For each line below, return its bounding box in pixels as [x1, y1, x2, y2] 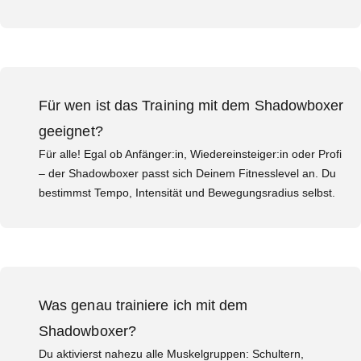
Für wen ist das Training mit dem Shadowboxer [39, 98, 344, 114]
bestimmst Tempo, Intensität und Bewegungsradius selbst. [39, 186, 335, 199]
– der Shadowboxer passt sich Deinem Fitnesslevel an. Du [39, 167, 336, 180]
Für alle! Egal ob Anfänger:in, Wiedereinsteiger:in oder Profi [39, 147, 342, 160]
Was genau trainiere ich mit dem [39, 297, 248, 313]
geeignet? [39, 123, 103, 139]
